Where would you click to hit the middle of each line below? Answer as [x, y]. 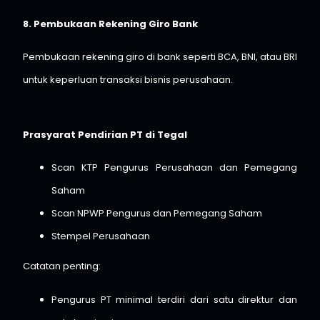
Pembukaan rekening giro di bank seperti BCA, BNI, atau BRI [160, 57]
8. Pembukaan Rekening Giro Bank [110, 24]
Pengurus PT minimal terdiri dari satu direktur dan [174, 299]
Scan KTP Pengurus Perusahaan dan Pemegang [174, 168]
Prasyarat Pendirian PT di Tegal [105, 134]
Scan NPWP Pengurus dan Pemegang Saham [157, 214]
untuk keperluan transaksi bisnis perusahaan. [128, 80]
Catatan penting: [62, 266]
